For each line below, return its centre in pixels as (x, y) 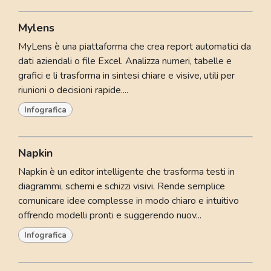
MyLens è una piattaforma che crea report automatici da (135, 47)
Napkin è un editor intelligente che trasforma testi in (126, 172)
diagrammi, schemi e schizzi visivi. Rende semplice (122, 187)
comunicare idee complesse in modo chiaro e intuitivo (129, 201)
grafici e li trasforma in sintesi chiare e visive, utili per (126, 76)
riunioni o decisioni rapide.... (73, 90)
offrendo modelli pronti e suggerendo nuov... (110, 216)
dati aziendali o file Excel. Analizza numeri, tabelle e (125, 61)
